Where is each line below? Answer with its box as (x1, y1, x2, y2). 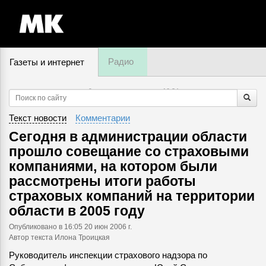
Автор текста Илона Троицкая (9, 233, 110, 241)
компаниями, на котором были (9, 159, 217, 174)
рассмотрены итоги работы (9, 173, 196, 189)
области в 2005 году (9, 203, 145, 218)
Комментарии (75, 113, 130, 123)
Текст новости (9, 113, 66, 123)
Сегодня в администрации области (9, 129, 247, 144)
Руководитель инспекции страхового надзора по (9, 250, 207, 260)
